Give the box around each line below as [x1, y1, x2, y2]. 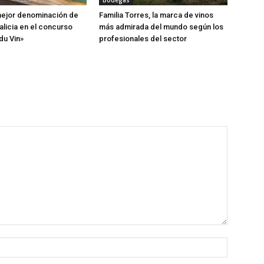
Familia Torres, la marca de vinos [99, 11, 213, 19]
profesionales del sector [99, 34, 187, 43]
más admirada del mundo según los [99, 22, 223, 31]
